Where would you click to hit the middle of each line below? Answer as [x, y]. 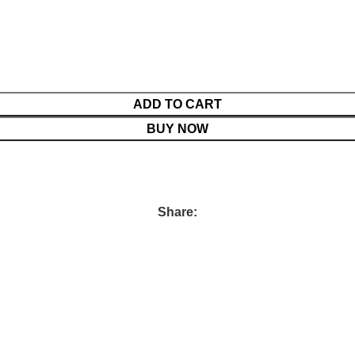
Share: [177, 212]
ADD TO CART [177, 105]
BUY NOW [177, 129]
